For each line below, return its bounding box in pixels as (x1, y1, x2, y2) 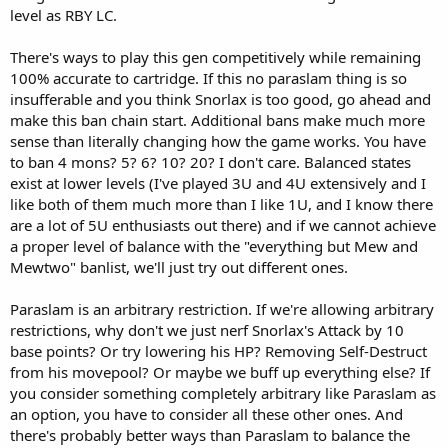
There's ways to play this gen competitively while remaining (10, 46, 421, 67)
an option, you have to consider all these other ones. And (10, 403, 403, 424)
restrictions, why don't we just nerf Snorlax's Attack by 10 (10, 319, 404, 340)
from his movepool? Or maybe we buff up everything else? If (10, 361, 430, 382)
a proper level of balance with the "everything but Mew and (10, 235, 418, 256)
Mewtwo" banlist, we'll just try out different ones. (10, 256, 348, 277)
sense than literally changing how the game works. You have (10, 130, 426, 151)
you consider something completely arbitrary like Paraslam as (10, 382, 436, 403)
